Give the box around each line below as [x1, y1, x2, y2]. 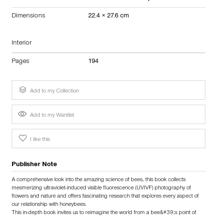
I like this [29, 137, 50, 143]
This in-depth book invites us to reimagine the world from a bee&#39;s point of [12, 210, 196, 216]
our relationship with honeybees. [12, 201, 87, 208]
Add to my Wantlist [29, 112, 74, 119]
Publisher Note [12, 161, 57, 169]
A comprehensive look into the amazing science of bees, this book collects [12, 177, 186, 183]
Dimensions [12, 13, 45, 20]
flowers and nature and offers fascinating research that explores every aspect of [12, 193, 199, 200]
